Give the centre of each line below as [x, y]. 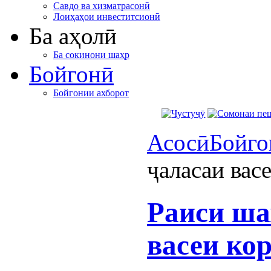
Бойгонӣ [71, 74]
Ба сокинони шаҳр [91, 55]
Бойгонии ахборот [91, 93]
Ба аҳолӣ [73, 36]
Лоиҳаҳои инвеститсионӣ [107, 17]
